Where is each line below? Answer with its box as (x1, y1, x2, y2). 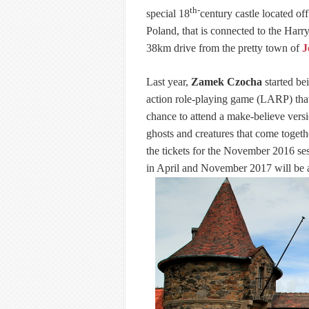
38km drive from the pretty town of (146, 42, 302, 54)
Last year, (146, 76, 191, 88)
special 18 (146, 8, 190, 20)
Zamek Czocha (191, 76, 262, 88)
